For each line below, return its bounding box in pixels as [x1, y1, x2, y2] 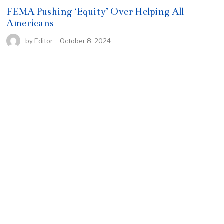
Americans [6, 17, 54, 29]
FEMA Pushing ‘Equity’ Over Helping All [6, 5, 184, 17]
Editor [34, 36, 53, 45]
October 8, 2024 [60, 36, 111, 45]
